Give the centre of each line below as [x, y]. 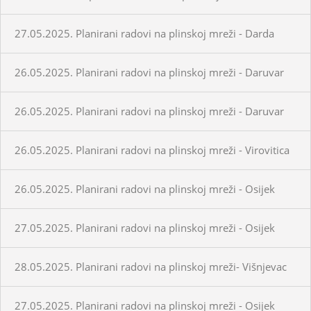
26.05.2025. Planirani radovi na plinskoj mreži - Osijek [145, 188]
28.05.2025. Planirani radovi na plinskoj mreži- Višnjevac [151, 266]
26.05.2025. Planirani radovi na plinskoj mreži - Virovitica [152, 150]
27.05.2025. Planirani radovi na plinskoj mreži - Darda [144, 33]
